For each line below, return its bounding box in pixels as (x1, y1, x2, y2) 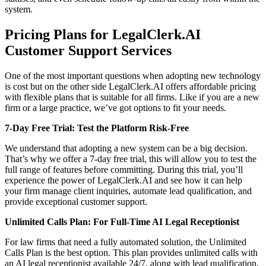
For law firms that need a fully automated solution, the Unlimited (5, 236, 246, 247)
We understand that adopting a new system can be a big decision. (5, 142, 248, 153)
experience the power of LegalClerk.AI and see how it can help (5, 175, 242, 185)
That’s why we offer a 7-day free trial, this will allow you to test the (5, 153, 256, 164)
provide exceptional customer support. (5, 196, 147, 207)
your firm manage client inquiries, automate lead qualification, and (5, 185, 252, 196)
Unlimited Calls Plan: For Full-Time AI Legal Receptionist (5, 216, 239, 227)
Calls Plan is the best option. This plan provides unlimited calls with (5, 247, 258, 258)
